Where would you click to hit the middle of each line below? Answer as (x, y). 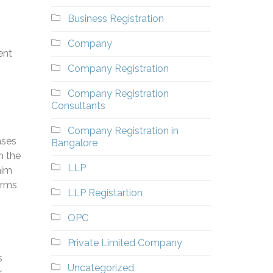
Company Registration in (123, 131)
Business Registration (115, 19)
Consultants (78, 106)
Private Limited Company (125, 243)
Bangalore (74, 143)
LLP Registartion (105, 193)
